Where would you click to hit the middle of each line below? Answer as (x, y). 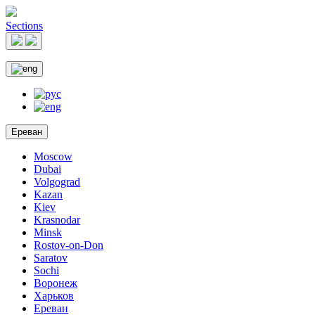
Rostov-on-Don (69, 245)
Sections (24, 26)
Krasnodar (57, 220)
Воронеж (56, 283)
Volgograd (57, 182)
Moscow (53, 156)
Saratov (51, 258)
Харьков (54, 296)
